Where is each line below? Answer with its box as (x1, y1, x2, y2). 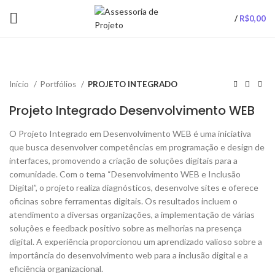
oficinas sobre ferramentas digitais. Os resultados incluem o (9, 196, 238, 206)
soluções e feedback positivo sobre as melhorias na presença (9, 223, 242, 233)
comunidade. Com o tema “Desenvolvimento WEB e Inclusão (9, 169, 241, 179)
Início (9, 79, 31, 89)
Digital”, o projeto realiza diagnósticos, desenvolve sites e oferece (9, 182, 258, 193)
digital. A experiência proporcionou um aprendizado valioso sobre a (9, 236, 262, 247)
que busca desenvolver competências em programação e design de (9, 142, 265, 152)
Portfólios (41, 79, 78, 89)
